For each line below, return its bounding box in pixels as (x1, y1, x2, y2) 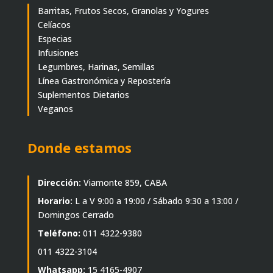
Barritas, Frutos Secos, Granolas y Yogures (37, 5, 209, 17)
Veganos (37, 103, 73, 115)
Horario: (37, 195, 75, 207)
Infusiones (37, 47, 79, 59)
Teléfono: (37, 227, 80, 239)
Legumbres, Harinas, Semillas (37, 61, 155, 73)
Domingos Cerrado (37, 209, 114, 221)
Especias (37, 33, 72, 45)
